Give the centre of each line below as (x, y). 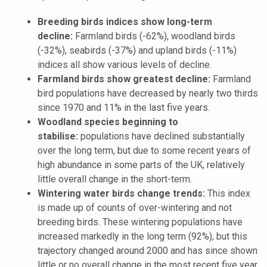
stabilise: (58, 136)
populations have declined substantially (162, 136)
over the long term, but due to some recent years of (144, 150)
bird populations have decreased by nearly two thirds (148, 93)
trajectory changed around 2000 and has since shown (148, 250)
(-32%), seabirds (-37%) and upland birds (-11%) (137, 50)
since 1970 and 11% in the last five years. (124, 107)
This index (228, 193)
